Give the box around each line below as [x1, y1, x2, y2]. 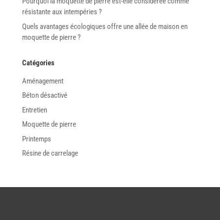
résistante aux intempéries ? [22, 7, 103, 17]
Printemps [22, 134, 51, 143]
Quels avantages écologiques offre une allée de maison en [22, 22, 188, 31]
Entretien [22, 105, 47, 114]
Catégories [22, 58, 55, 67]
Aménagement [22, 76, 63, 85]
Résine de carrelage [22, 149, 78, 158]
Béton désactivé [22, 91, 67, 100]
